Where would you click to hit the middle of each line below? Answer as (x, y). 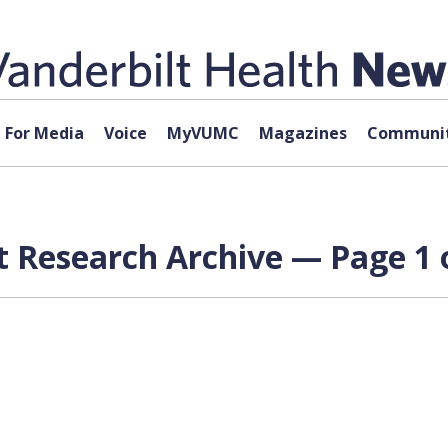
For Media (44, 133)
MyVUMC (202, 133)
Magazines (302, 133)
